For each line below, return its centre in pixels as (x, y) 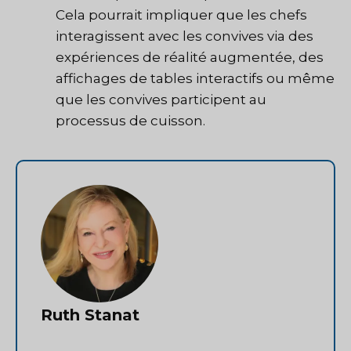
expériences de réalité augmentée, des (190, 58)
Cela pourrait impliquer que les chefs (181, 15)
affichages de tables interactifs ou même (195, 79)
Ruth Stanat (90, 315)
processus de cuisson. (130, 121)
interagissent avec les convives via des (185, 36)
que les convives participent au (161, 100)
